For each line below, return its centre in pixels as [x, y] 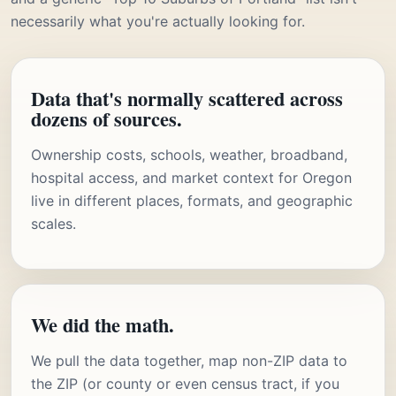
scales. [53, 223]
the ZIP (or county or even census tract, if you [185, 383]
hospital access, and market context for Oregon [191, 177]
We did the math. [103, 324]
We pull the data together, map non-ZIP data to [189, 360]
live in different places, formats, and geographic [192, 200]
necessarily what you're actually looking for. [158, 21]
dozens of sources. [107, 118]
